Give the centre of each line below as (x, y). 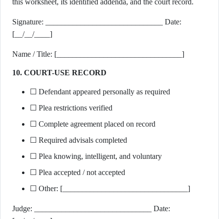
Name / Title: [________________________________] (98, 54)
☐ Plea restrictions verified (71, 108)
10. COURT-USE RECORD (59, 73)
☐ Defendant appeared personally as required (100, 92)
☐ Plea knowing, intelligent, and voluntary (96, 156)
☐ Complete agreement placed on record (93, 124)
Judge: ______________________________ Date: (83, 208)
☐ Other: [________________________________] (110, 188)
